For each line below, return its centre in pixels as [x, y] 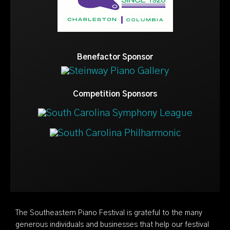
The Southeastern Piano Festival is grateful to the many [109, 213]
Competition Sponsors [115, 94]
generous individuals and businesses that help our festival [112, 225]
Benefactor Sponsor [115, 57]
